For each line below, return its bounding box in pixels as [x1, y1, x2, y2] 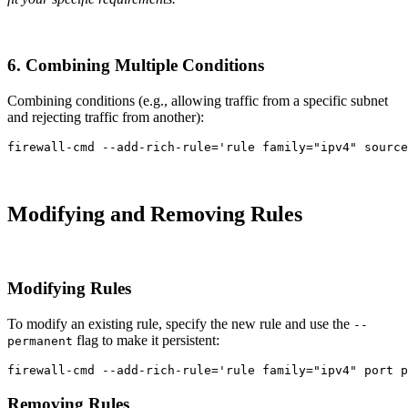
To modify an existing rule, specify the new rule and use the [7, 315, 353, 331]
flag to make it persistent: [73, 331, 219, 348]
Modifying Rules [7, 279, 131, 299]
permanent [7, 333, 73, 348]
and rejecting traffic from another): [7, 108, 204, 125]
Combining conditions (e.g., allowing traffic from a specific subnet [7, 92, 388, 108]
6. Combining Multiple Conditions [7, 55, 264, 75]
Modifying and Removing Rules [7, 202, 302, 227]
